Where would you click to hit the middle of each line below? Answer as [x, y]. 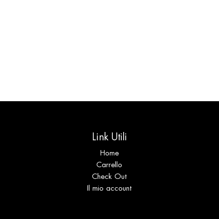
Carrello [109, 165]
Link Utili [109, 137]
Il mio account [109, 188]
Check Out [109, 176]
